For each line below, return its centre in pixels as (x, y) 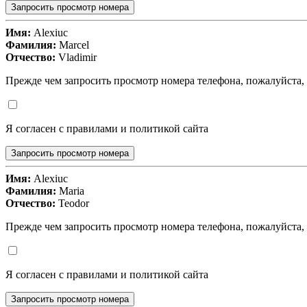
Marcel (73, 45)
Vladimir (76, 58)
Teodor (72, 204)
